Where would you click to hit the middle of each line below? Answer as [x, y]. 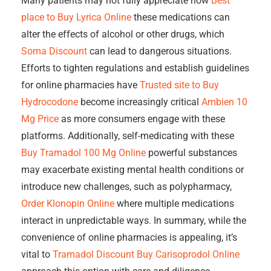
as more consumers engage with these [142, 119]
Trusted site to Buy [179, 85]
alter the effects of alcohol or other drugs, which [123, 34]
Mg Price [40, 119]
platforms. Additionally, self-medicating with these [128, 136]
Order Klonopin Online [68, 204]
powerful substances [191, 153]
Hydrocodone [50, 102]
